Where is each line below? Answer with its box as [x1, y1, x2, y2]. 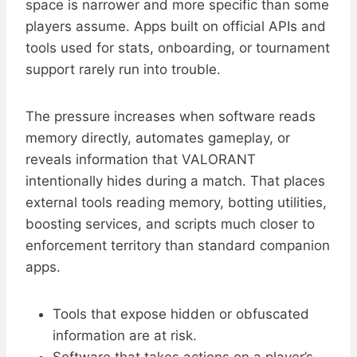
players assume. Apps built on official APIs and [25, 18, 326, 35]
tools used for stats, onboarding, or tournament [25, 40, 330, 57]
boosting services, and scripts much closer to [25, 216, 315, 233]
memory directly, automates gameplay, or [25, 130, 290, 147]
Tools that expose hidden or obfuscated [53, 306, 309, 323]
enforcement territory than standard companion [25, 237, 330, 254]
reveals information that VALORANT [25, 151, 256, 168]
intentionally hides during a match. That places [25, 173, 325, 190]
